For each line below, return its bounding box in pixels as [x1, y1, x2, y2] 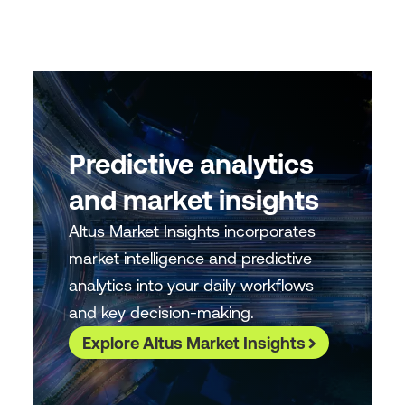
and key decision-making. [68, 303, 254, 322]
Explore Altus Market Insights [81, 333, 306, 353]
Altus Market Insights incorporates [68, 221, 316, 240]
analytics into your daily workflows [68, 276, 314, 295]
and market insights [68, 184, 319, 215]
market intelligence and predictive [68, 249, 312, 268]
